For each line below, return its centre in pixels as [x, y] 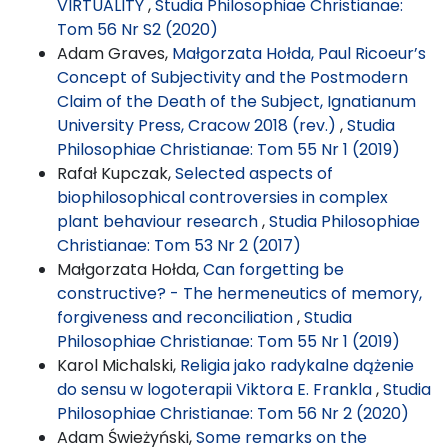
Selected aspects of [254, 173]
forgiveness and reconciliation [177, 317]
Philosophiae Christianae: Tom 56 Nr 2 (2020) [233, 413]
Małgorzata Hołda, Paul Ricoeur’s [299, 53]
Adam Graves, [114, 53]
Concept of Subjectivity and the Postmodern [232, 77]
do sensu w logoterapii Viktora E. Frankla [216, 389]
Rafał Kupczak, [116, 173]
